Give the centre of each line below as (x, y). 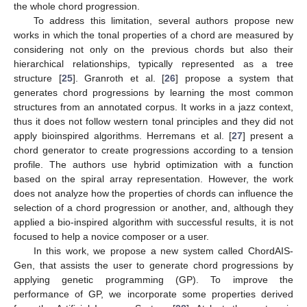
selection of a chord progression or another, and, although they (153, 207)
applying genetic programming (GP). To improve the (153, 279)
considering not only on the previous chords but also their (153, 49)
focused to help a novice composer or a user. (111, 236)
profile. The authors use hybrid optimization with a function (153, 164)
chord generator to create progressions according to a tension (153, 150)
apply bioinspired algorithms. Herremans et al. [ (123, 135)
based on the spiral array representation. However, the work (153, 179)
